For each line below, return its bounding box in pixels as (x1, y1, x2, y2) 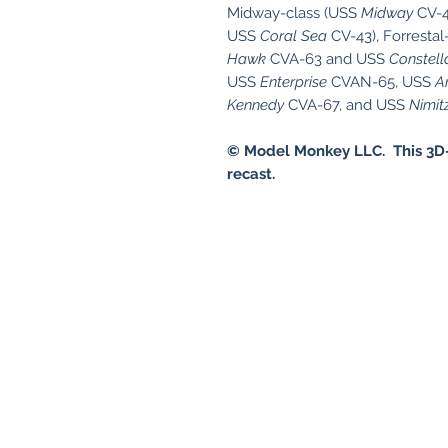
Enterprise (260, 73, 327, 91)
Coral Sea (260, 27, 327, 45)
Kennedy (227, 96, 284, 114)
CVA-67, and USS (284, 96, 409, 114)
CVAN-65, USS (327, 73, 435, 91)
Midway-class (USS (227, 4, 361, 22)
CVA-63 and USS (266, 50, 389, 68)
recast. (227, 165, 275, 183)
